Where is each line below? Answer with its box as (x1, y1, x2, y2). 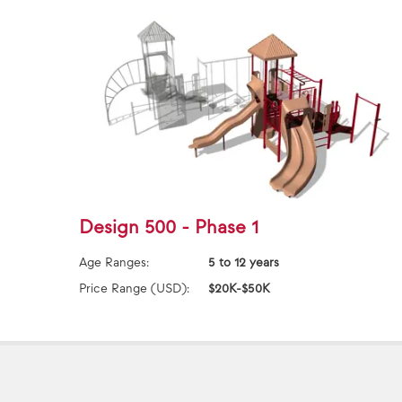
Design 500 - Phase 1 (79, 216, 258, 240)
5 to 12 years (208, 255, 279, 271)
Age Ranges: (79, 255, 149, 271)
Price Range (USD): (79, 281, 189, 297)
